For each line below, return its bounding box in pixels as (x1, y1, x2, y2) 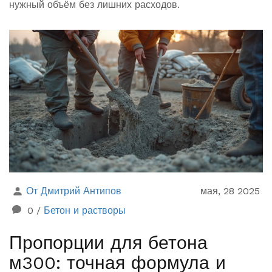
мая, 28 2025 (200, 185, 260, 197)
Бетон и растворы (44, 205, 126, 217)
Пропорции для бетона (9, 232, 208, 254)
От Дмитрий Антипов (26, 185, 121, 197)
